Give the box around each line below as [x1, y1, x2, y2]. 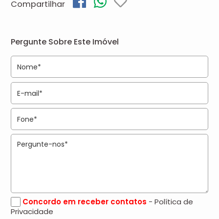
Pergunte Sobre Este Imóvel [11, 36, 119, 48]
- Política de [149, 196, 194, 207]
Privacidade [11, 206, 54, 217]
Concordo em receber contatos [22, 196, 147, 207]
